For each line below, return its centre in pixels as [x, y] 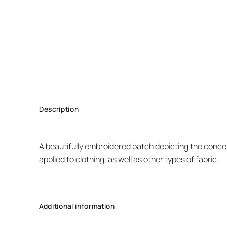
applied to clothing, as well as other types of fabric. [129, 159]
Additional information [77, 206]
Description [59, 110]
